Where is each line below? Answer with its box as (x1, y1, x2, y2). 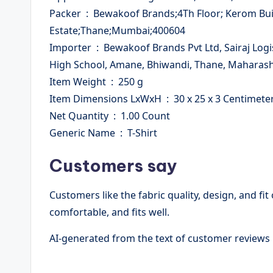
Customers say (49, 155, 177, 176)
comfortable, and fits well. (49, 205, 169, 219)
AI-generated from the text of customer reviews (49, 232, 270, 245)
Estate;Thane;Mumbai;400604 (49, 24, 185, 37)
